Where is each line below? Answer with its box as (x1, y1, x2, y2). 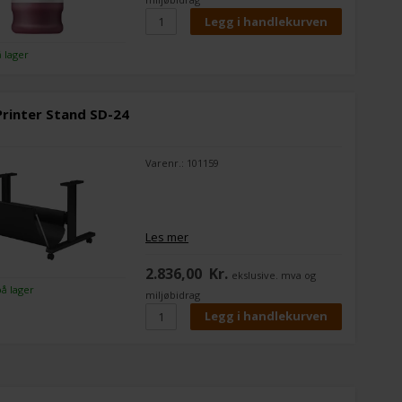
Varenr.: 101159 (145, 155, 220, 170)
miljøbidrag (145, 287, 201, 301)
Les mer (145, 228, 189, 245)
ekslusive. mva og (232, 267, 317, 282)
